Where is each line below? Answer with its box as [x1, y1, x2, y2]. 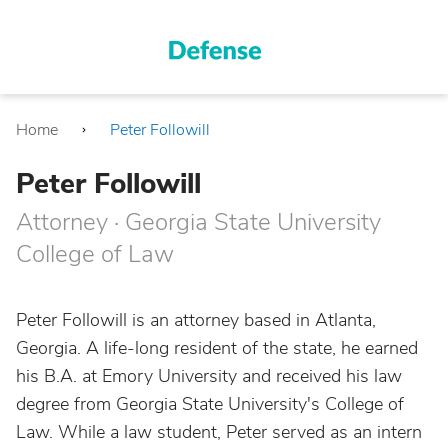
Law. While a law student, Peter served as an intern [16, 420, 422, 444]
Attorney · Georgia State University [16, 206, 381, 238]
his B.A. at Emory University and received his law [16, 364, 402, 388]
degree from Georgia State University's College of [16, 392, 404, 416]
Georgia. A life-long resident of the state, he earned [16, 336, 418, 360]
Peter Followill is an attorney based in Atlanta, [16, 308, 376, 332]
